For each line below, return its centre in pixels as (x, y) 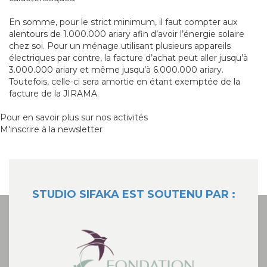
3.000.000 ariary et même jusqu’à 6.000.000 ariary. (116, 69)
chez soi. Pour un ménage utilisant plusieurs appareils (120, 46)
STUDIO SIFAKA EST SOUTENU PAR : (133, 194)
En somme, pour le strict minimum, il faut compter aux (123, 22)
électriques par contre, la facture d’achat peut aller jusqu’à (128, 58)
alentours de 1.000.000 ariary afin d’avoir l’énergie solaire (127, 34)
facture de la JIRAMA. (54, 93)
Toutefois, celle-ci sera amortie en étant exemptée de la (125, 81)
